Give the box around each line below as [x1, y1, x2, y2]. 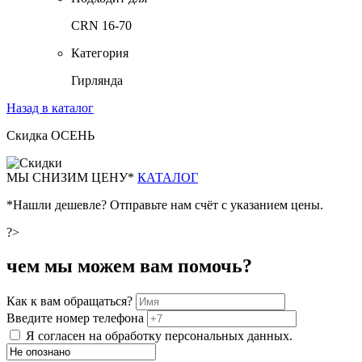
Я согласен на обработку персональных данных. [26, 329, 293, 343]
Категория [71, 45, 128, 60]
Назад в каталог [6, 100, 94, 115]
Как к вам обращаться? [6, 294, 136, 309]
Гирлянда [71, 73, 123, 87]
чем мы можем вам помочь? [6, 255, 252, 277]
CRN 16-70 [71, 18, 132, 32]
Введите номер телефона [6, 311, 147, 326]
